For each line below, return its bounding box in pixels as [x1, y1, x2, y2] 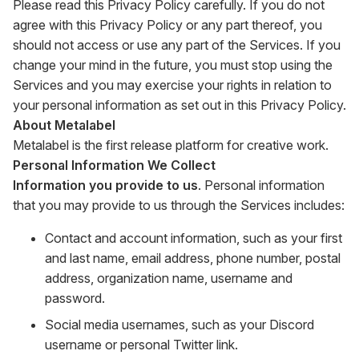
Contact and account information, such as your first [45, 230, 342, 246]
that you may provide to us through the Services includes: [13, 197, 345, 213]
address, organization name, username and [45, 270, 292, 286]
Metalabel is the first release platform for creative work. [13, 137, 329, 153]
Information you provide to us [13, 177, 198, 193]
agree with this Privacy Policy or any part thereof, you [13, 17, 322, 33]
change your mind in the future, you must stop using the [13, 57, 333, 73]
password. [45, 290, 105, 306]
